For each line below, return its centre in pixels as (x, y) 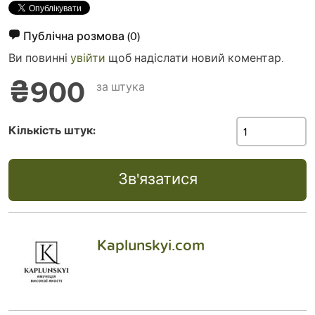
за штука (120, 86)
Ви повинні (39, 57)
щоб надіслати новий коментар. (195, 57)
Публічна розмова (75, 36)
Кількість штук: (52, 131)
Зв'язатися (157, 179)
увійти (88, 57)
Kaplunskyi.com (151, 245)
